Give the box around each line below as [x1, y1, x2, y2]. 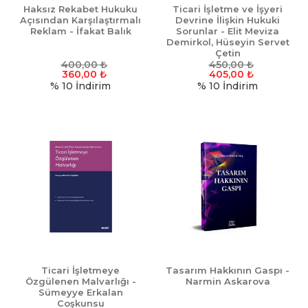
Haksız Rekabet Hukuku [23, 3, 137, 15]
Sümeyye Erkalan [38, 287, 123, 298]
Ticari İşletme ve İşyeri [173, 3, 283, 15]
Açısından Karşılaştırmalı [20, 14, 141, 26]
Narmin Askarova [185, 276, 270, 287]
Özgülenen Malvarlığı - [25, 276, 136, 287]
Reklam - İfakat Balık [30, 25, 131, 37]
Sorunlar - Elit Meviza [176, 25, 279, 37]
